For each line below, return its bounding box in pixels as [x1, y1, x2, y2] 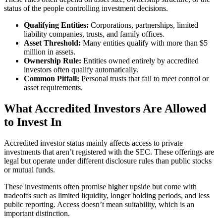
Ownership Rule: [24, 56, 81, 65]
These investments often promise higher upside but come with [4, 182, 197, 191]
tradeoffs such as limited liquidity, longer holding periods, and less [4, 191, 210, 200]
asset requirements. [24, 83, 83, 92]
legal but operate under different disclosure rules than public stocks [4, 156, 212, 165]
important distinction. [4, 209, 70, 218]
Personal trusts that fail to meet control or [79, 74, 209, 83]
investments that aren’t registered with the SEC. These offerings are [4, 147, 214, 156]
